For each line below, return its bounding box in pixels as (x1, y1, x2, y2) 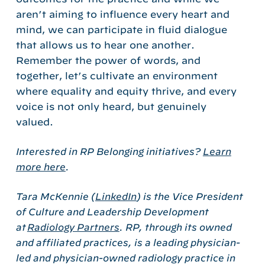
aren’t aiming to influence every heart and (15, 8, 230, 20)
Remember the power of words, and (15, 54, 201, 66)
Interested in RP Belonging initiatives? (15, 146, 203, 157)
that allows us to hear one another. (15, 39, 195, 50)
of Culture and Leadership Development (15, 206, 209, 217)
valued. (15, 116, 53, 127)
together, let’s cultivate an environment (15, 70, 218, 81)
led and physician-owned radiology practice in (15, 252, 235, 263)
